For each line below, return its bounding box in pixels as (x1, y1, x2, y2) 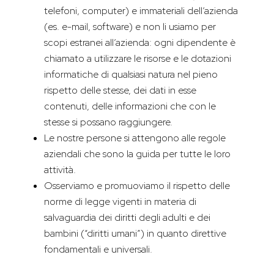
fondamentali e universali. (44, 243, 152, 256)
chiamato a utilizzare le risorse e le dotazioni (44, 52, 231, 65)
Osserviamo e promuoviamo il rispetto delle (44, 179, 230, 193)
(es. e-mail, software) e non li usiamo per (44, 20, 216, 34)
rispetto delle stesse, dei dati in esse (44, 84, 196, 97)
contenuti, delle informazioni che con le (44, 100, 216, 113)
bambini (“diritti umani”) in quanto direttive (44, 227, 226, 240)
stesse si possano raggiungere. (44, 116, 172, 129)
